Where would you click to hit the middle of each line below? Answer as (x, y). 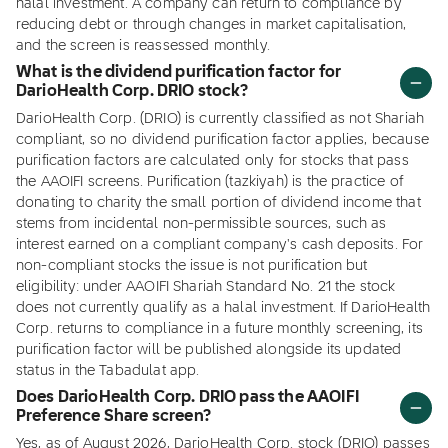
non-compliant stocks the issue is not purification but (192, 266)
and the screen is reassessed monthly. (143, 46)
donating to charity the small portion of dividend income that (218, 203)
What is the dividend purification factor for (179, 73)
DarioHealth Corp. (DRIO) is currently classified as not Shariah (220, 119)
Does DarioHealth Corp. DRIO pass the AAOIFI (187, 398)
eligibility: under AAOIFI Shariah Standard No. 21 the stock (206, 287)
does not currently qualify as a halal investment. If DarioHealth (223, 308)
